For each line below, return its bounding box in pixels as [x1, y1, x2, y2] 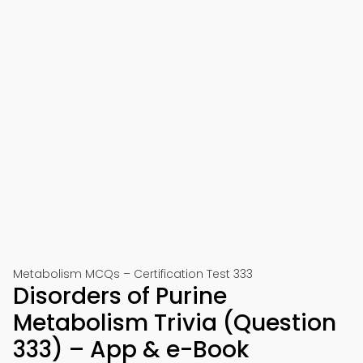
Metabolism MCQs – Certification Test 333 [13, 266, 253, 282]
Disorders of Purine [13, 280, 227, 312]
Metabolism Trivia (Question [13, 307, 336, 339]
